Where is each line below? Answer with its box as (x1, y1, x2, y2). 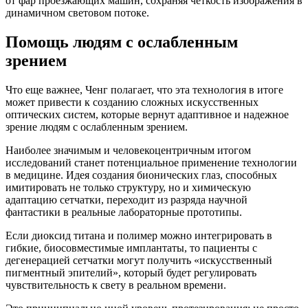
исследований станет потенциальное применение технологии (5, 156, 297, 168)
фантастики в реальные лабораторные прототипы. (5, 206, 242, 218)
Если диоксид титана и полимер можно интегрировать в (5, 229, 272, 241)
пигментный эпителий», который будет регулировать (5, 266, 256, 278)
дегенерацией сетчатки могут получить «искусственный (5, 254, 272, 266)
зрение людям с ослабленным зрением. (5, 120, 188, 133)
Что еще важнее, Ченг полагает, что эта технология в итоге (5, 83, 283, 96)
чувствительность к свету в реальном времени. (5, 278, 226, 291)
